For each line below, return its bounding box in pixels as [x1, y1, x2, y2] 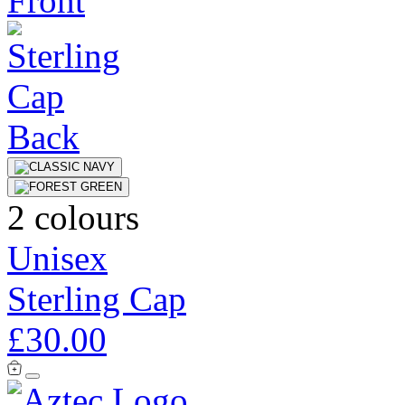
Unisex [7, 238, 108, 278]
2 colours [7, 197, 139, 237]
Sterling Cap [7, 278, 186, 318]
